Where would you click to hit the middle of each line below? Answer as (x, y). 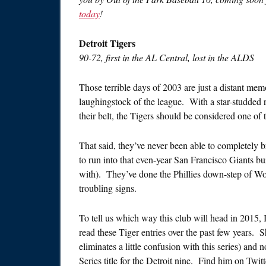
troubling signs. (108, 188)
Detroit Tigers (107, 43)
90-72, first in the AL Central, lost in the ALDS (167, 58)
